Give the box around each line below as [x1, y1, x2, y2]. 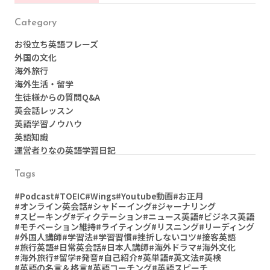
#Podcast [14, 190, 54, 202]
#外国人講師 [14, 231, 62, 243]
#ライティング [96, 221, 151, 233]
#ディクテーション [71, 210, 143, 223]
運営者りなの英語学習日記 [14, 144, 116, 157]
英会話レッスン [14, 104, 74, 117]
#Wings [85, 190, 116, 202]
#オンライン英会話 [14, 200, 87, 213]
